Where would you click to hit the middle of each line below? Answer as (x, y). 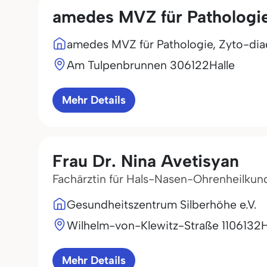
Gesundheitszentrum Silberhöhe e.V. (162, 204)
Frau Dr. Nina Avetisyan (146, 161)
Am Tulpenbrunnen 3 (122, 65)
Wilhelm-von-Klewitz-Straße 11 (148, 225)
